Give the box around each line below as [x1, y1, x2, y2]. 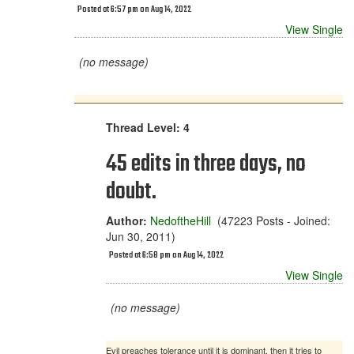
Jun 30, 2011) [106, 228, 175, 244]
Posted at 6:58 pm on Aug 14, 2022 [109, 249, 224, 262]
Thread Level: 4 [106, 119, 190, 135]
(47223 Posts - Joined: [211, 213, 330, 228]
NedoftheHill [150, 213, 211, 228]
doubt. [106, 174, 156, 210]
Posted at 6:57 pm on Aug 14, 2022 [77, 3, 191, 17]
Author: [106, 213, 147, 228]
